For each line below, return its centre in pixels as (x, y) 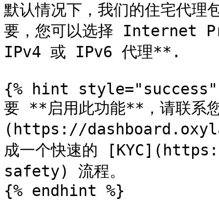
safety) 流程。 (65, 171)
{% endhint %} (64, 191)
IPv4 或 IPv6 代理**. (92, 52)
